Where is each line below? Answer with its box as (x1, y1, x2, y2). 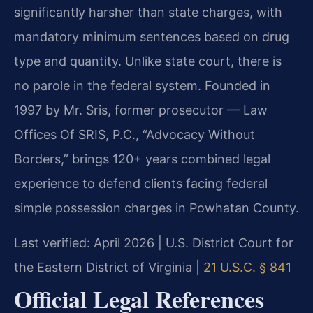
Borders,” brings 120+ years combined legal (14, 152, 270, 167)
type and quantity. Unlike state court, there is (14, 54, 282, 69)
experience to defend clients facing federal (14, 176, 268, 191)
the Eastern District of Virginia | (14, 259, 203, 275)
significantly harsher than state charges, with (14, 5, 282, 20)
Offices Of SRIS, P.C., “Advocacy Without (14, 127, 255, 143)
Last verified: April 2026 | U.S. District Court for (14, 235, 293, 250)
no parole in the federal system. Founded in (14, 78, 270, 94)
